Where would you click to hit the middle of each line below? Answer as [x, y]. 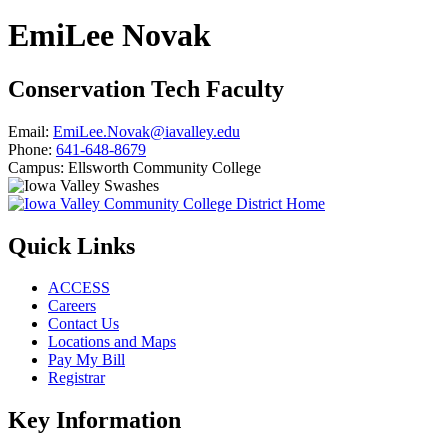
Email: [28, 131]
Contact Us [83, 324]
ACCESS [79, 288]
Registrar [76, 378]
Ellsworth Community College [164, 167]
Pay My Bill [86, 360]
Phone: [30, 149]
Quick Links [71, 245]
